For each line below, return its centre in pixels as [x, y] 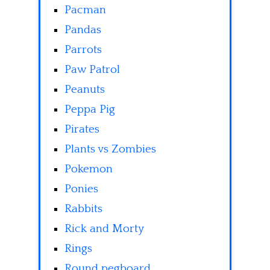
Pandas [83, 30]
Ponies [81, 189]
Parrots [83, 50]
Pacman [85, 10]
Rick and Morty [104, 229]
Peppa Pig [90, 110]
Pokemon [89, 169]
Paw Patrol [92, 70]
